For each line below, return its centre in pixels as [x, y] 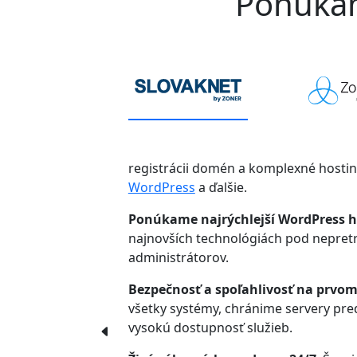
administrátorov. [178, 258]
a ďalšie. [221, 188]
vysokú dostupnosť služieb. [210, 328]
